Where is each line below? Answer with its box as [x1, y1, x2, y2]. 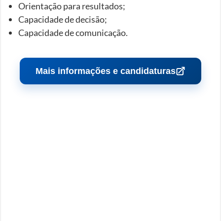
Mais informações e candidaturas [35, 66, 176, 76]
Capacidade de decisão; [18, 13, 108, 25]
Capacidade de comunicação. [18, 27, 128, 38]
